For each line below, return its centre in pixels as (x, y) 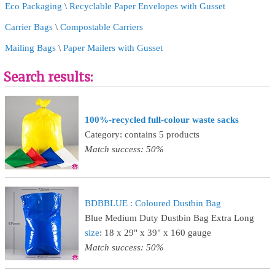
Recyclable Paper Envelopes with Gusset (147, 6)
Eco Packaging (33, 6)
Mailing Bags (30, 48)
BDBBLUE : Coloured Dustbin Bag (153, 203)
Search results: (48, 77)
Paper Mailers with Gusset (113, 48)
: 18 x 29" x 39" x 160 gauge (155, 233)
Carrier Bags (29, 27)
